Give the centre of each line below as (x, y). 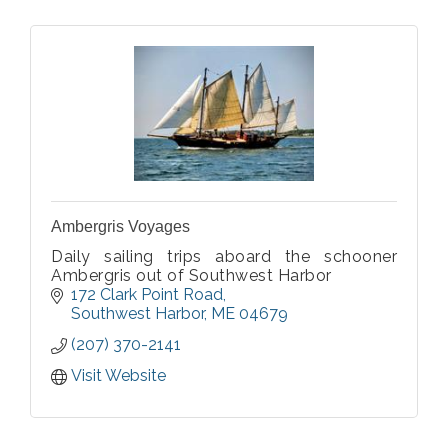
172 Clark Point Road (147, 295)
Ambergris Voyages (120, 227)
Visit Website (118, 376)
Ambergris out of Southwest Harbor (191, 276)
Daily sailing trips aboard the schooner (224, 257)
